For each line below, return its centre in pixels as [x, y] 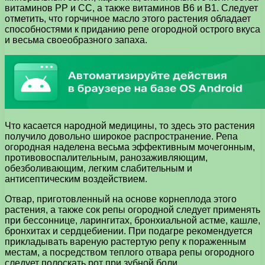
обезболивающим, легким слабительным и [98, 168]
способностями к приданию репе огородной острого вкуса [132, 29]
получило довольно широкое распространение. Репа [121, 136]
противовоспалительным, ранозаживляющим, [106, 157]
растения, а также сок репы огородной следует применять [132, 209]
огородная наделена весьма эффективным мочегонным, [130, 147]
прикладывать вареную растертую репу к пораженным [125, 241]
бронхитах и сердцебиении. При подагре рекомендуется [129, 231]
